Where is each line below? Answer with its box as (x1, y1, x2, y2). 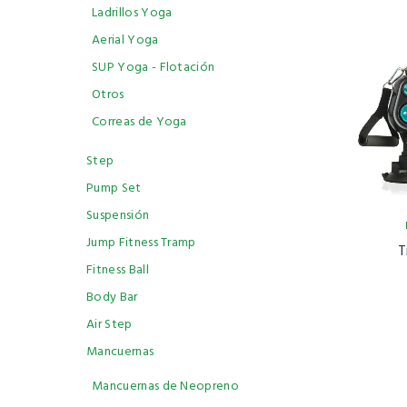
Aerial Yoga (92, 30, 159, 51)
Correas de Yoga (92, 112, 187, 133)
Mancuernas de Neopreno (92, 376, 240, 397)
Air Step (86, 314, 133, 335)
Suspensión (86, 205, 150, 226)
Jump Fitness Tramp (86, 233, 196, 253)
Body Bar (86, 287, 138, 308)
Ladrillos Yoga (92, 3, 173, 24)
